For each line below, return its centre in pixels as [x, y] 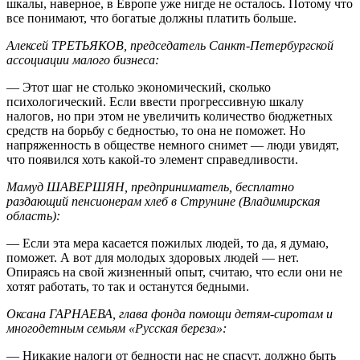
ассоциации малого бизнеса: [83, 59]
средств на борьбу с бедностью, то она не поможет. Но [156, 130]
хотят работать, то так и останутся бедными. [128, 286]
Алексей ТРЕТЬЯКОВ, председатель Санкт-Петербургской [170, 45]
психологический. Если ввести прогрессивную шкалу [155, 101]
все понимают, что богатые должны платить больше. [151, 18]
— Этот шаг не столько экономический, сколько [139, 87]
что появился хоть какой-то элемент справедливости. [152, 159]
